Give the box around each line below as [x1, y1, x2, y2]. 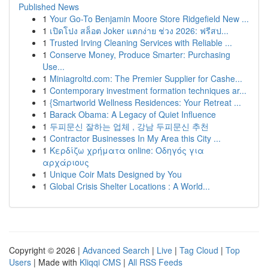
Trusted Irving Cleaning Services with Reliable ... [50, 36, 232, 48]
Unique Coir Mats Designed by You [50, 168, 182, 180]
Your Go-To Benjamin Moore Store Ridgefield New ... [50, 13, 249, 25]
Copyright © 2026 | [9, 244, 83, 256]
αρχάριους [42, 156, 89, 168]
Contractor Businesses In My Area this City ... [50, 132, 221, 144]
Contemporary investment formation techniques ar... [50, 84, 246, 96]
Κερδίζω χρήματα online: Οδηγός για [50, 144, 204, 156]
